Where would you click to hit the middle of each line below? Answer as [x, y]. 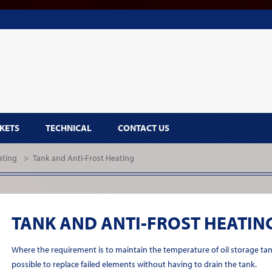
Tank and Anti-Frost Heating [83, 158]
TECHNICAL [69, 128]
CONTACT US [144, 128]
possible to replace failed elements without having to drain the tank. [134, 264]
